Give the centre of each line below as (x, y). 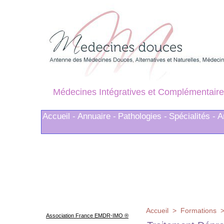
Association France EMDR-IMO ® (87, 216)
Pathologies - (142, 116)
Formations (198, 211)
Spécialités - (192, 116)
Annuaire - (97, 116)
